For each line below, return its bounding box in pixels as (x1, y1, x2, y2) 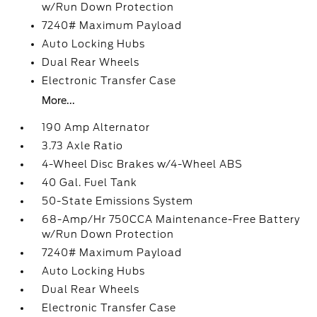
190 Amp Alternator (42, 122, 151, 133)
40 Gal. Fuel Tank (42, 177, 138, 188)
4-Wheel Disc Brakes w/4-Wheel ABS (42, 158, 243, 170)
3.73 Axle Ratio (42, 140, 124, 151)
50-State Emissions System (42, 195, 194, 207)
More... (42, 95, 76, 106)
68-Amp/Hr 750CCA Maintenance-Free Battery (42, 214, 301, 225)
